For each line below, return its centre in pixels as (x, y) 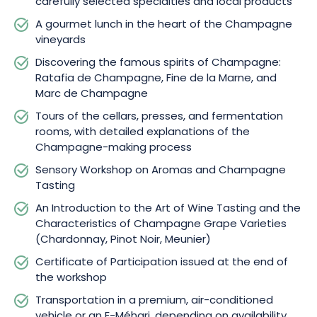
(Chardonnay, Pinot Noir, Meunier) (123, 240)
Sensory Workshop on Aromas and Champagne (161, 171)
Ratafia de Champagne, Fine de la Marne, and (156, 79)
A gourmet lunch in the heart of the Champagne (164, 25)
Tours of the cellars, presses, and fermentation (159, 117)
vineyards (60, 41)
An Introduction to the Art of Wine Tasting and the (168, 209)
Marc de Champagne (92, 94)
